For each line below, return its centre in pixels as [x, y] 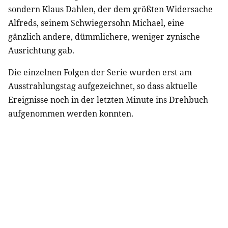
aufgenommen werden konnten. [71, 113]
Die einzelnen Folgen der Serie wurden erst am [100, 72]
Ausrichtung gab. [41, 50]
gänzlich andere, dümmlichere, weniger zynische [104, 36]
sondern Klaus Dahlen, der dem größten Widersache [110, 9]
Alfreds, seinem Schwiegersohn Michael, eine [96, 23]
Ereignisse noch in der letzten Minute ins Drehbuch [108, 99]
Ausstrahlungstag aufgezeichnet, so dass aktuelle [103, 86]
